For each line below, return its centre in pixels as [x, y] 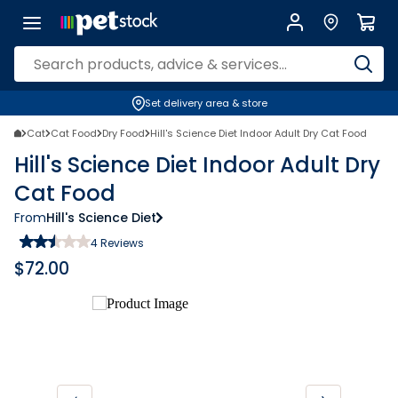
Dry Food [123, 133]
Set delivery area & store [206, 103]
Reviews [121, 243]
